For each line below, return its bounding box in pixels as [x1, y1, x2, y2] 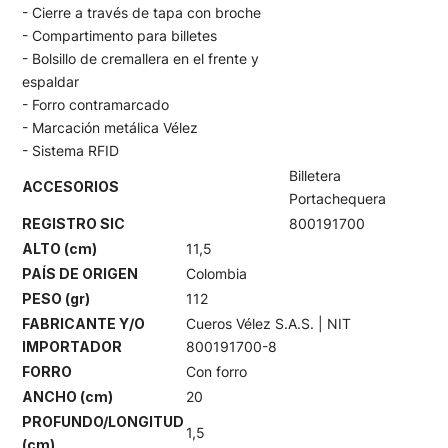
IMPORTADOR [22, 337, 122, 355]
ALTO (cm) [22, 239, 97, 257]
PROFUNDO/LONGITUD [22, 412, 184, 430]
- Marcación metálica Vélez [22, 118, 198, 136]
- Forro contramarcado [22, 95, 169, 113]
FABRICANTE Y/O [22, 314, 145, 332]
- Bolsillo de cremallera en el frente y [22, 49, 259, 67]
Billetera [289, 166, 341, 184]
